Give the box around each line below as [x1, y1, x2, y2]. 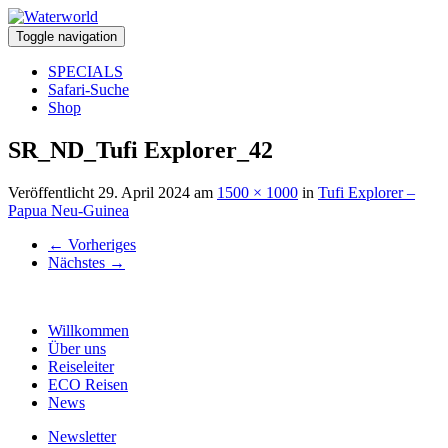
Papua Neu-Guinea [8, 201, 129, 219]
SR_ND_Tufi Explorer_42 [8, 136, 273, 163]
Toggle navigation [16, 29, 117, 44]
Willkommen [48, 321, 129, 339]
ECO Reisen [48, 375, 128, 393]
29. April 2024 [98, 183, 190, 201]
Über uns [48, 339, 106, 357]
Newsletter [48, 427, 116, 445]
